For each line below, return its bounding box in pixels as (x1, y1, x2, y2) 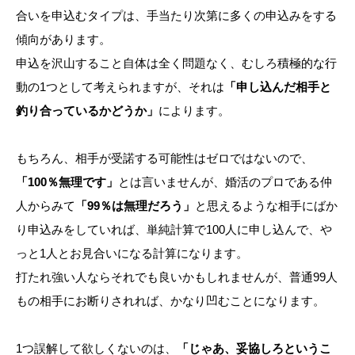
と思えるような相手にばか (195, 198, 338, 212)
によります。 (158, 103, 230, 117)
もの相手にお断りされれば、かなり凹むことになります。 (16, 293, 325, 307)
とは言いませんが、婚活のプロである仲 (118, 174, 332, 189)
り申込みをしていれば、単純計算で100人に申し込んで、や (16, 222, 332, 236)
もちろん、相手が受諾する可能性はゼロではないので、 (16, 151, 313, 165)
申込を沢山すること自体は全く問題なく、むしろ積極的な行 (16, 55, 337, 70)
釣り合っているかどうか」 (16, 103, 158, 117)
